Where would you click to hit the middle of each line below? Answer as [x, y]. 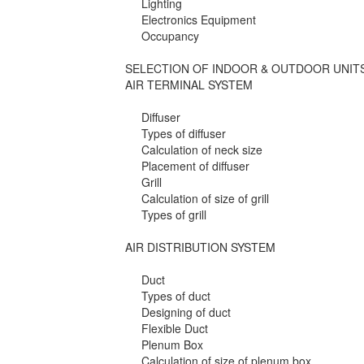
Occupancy [171, 36]
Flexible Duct [175, 329]
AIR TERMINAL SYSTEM [189, 85]
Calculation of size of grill [206, 199]
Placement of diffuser [196, 166]
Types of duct [176, 296]
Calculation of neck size [202, 150]
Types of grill [174, 215]
